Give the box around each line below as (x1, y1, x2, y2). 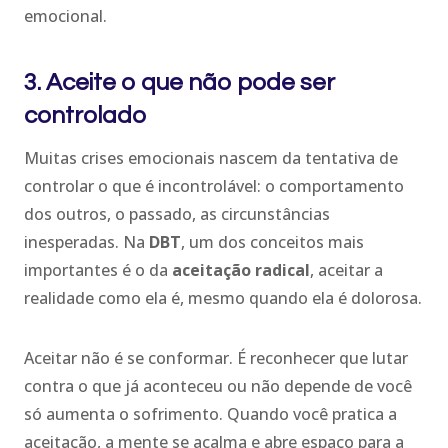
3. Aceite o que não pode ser (24, 69, 335, 95)
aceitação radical (172, 258, 310, 281)
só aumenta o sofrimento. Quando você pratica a (24, 402, 397, 425)
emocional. (24, 4, 107, 27)
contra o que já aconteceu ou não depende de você (24, 374, 412, 397)
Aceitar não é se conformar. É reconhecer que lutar (24, 346, 408, 369)
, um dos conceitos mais (181, 230, 364, 253)
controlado (24, 102, 146, 128)
